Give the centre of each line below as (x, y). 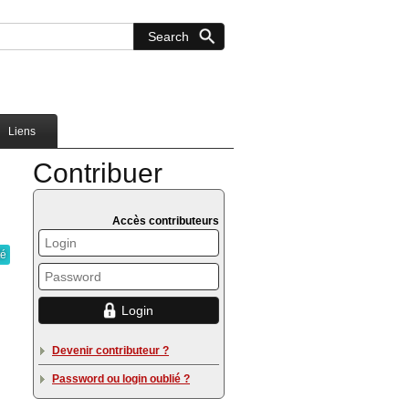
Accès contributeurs (166, 221)
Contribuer (98, 173)
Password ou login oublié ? (121, 379)
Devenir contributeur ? (110, 351)
